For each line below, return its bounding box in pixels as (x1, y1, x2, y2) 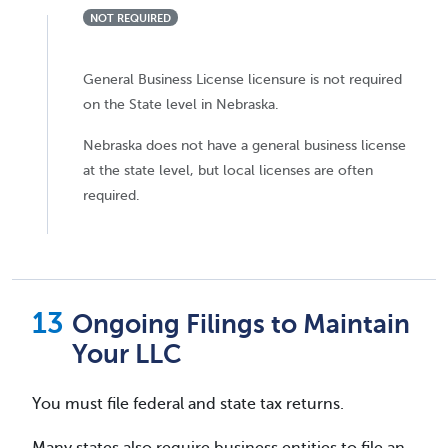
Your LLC (72, 340, 182, 370)
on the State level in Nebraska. (83, 96, 279, 113)
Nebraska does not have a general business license (83, 137, 406, 154)
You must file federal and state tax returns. (32, 395, 344, 414)
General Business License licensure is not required (83, 71, 402, 88)
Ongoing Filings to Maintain (72, 310, 410, 340)
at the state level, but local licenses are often (83, 162, 373, 179)
